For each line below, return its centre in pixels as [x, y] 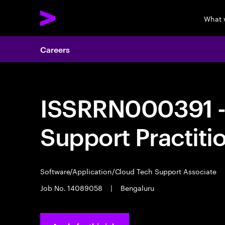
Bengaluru [136, 187]
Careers [55, 49]
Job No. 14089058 [72, 187]
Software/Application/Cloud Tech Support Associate [129, 171]
